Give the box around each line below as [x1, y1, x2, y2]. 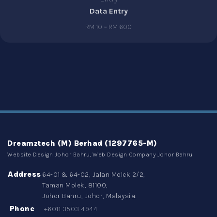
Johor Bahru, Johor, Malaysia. [42, 192, 138, 201]
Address [8, 170, 41, 179]
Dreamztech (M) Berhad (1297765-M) [7, 139, 157, 148]
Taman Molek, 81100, [42, 181, 108, 190]
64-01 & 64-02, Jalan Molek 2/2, [42, 170, 145, 179]
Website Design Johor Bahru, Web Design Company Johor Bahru [7, 151, 192, 158]
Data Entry [89, 6, 128, 16]
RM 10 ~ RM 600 [85, 23, 132, 31]
